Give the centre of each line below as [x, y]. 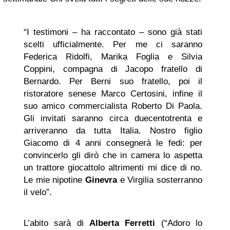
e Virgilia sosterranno [160, 180]
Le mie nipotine [54, 180]
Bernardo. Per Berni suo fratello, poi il [113, 81]
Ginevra [101, 180]
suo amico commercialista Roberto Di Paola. [113, 106]
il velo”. [38, 192]
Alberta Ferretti [122, 223]
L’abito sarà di [56, 223]
